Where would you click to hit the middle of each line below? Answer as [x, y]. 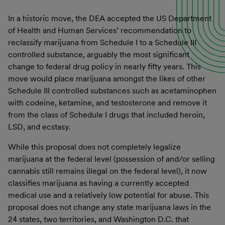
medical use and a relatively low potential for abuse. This [108, 195]
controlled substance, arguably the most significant [99, 54]
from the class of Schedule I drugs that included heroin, [106, 115]
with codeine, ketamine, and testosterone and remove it [107, 102]
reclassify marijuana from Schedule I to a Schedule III [102, 42]
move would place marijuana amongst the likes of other [107, 78]
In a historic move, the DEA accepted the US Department [110, 18]
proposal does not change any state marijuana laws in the [109, 207]
